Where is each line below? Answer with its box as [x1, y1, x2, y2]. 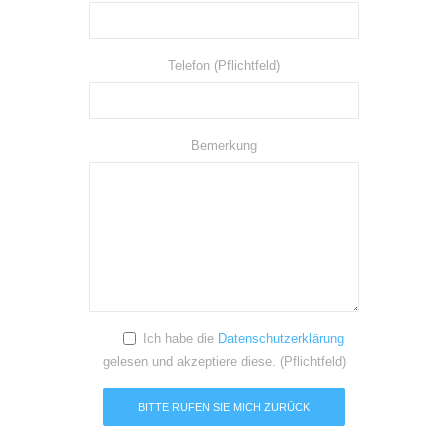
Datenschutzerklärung [217, 331, 344, 346]
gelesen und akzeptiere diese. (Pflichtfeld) [102, 354, 346, 369]
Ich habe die [138, 331, 218, 346]
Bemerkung [191, 138, 257, 153]
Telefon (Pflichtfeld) [168, 58, 280, 73]
